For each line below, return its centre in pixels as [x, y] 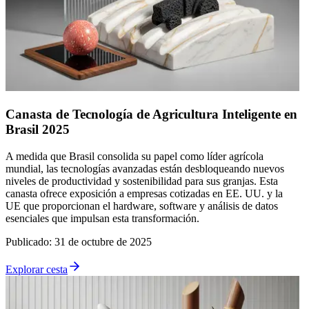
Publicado [27, 241]
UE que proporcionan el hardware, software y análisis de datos [142, 206]
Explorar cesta [37, 269]
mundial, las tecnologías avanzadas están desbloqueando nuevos [145, 168]
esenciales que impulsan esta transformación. [102, 218]
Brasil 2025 [38, 129]
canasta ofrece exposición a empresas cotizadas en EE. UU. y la [144, 193]
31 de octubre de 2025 [103, 241]
